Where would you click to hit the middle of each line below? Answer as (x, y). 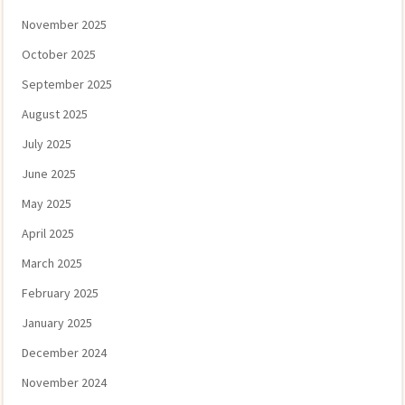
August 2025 (55, 114)
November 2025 (64, 24)
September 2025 (67, 84)
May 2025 (47, 203)
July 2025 (47, 144)
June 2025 (49, 174)
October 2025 (59, 54)
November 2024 (64, 382)
